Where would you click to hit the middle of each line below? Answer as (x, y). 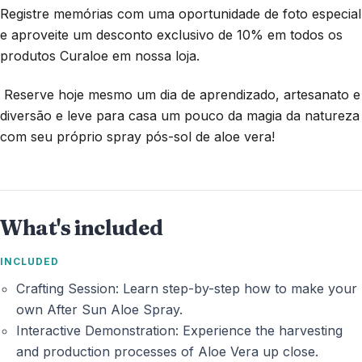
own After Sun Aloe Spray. (99, 309)
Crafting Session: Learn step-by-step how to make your (187, 288)
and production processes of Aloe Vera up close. (167, 351)
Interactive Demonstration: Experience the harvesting (179, 330)
